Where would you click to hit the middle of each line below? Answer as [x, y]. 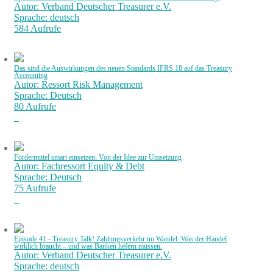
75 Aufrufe [35, 188]
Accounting [31, 75]
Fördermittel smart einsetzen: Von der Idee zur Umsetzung [98, 157]
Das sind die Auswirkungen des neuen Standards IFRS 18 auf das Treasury [123, 68]
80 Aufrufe [35, 106]
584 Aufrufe [37, 28]
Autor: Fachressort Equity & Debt [79, 166]
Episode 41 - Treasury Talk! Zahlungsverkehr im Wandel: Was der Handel [120, 239]
